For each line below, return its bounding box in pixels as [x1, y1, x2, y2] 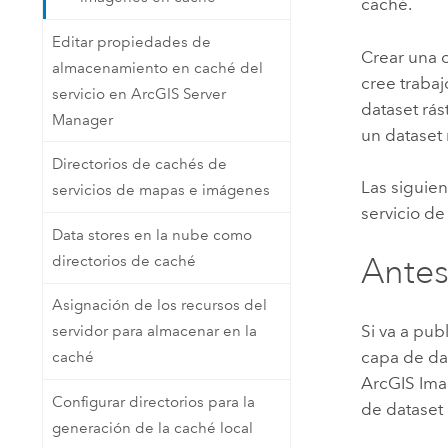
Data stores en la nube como [51, 225, 252, 244]
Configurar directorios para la [51, 392, 255, 411]
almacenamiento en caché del [51, 58, 263, 77]
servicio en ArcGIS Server [51, 84, 226, 103]
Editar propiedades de [51, 32, 211, 51]
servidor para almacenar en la [51, 322, 257, 341]
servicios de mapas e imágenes [51, 181, 270, 200]
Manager [51, 110, 113, 129]
